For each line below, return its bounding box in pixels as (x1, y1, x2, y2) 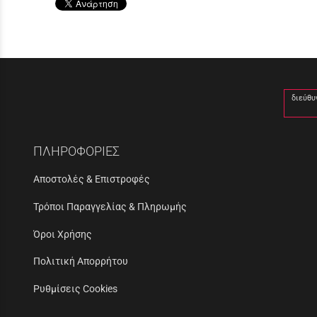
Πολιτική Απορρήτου (33, 255, 128, 267)
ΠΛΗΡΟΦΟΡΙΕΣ (33, 143, 120, 158)
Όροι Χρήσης (33, 228, 92, 240)
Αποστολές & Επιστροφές (33, 173, 150, 185)
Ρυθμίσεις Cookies (33, 283, 117, 295)
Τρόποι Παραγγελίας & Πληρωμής (33, 200, 187, 212)
